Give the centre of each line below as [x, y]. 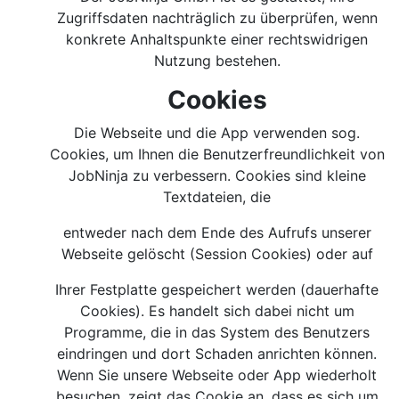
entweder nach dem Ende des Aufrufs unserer [217, 232]
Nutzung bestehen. [217, 61]
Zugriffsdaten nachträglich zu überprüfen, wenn [217, 18]
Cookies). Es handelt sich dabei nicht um [217, 311]
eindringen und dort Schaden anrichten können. [217, 354]
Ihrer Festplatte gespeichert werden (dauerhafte [217, 289]
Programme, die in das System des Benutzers [217, 332]
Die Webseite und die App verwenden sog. [217, 133]
